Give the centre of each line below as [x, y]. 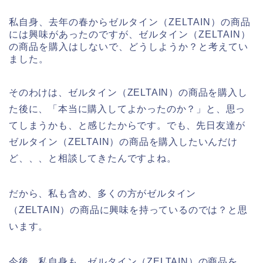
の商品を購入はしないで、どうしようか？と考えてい [129, 47]
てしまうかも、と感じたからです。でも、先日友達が [127, 126]
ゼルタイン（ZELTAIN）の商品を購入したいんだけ [123, 142]
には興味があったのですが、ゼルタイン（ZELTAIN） [130, 35]
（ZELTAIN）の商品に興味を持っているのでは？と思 [128, 210]
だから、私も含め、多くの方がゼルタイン [103, 194]
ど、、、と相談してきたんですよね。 [93, 159]
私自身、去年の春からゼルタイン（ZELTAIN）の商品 [130, 22]
